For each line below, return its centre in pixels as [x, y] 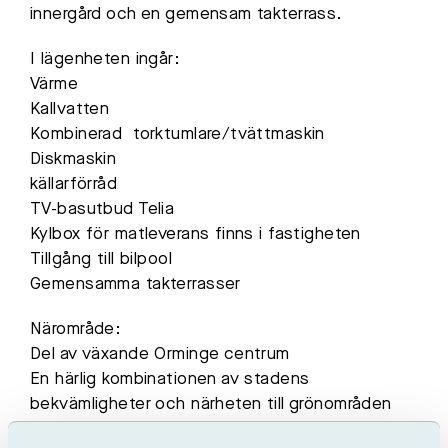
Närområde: [76, 329]
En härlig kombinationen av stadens [170, 379]
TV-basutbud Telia [102, 209]
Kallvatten [70, 109]
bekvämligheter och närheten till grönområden [211, 404]
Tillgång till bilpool [101, 259]
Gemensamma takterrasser [135, 284]
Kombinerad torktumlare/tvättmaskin [177, 134]
